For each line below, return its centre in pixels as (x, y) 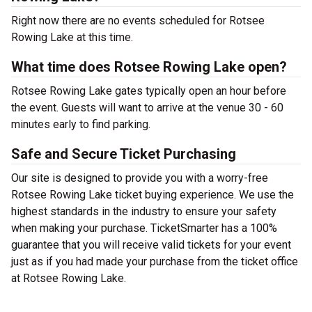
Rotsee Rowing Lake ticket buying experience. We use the (153, 195)
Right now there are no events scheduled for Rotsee (138, 21)
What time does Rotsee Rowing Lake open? (149, 67)
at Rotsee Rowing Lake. (69, 278)
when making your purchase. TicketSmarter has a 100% (144, 228)
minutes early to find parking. (81, 124)
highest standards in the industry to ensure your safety (144, 211)
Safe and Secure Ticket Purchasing (124, 154)
